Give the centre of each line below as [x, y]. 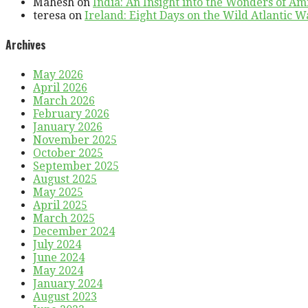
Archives [26, 45]
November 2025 [75, 140]
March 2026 [64, 100]
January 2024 [68, 283]
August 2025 [65, 179]
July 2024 [57, 244]
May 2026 [58, 74]
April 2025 [60, 205]
